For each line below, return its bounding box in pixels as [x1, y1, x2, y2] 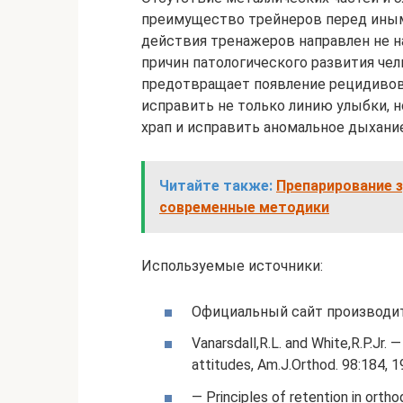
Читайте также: [159, 177, 273, 194]
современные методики [159, 199, 329, 216]
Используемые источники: [141, 257, 323, 274]
